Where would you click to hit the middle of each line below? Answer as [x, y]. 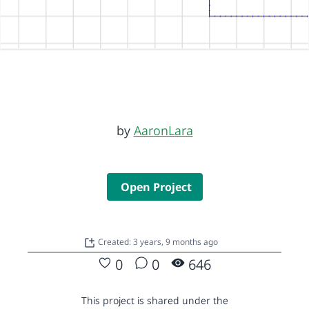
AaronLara [163, 130]
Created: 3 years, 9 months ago [158, 241]
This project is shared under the [154, 300]
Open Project [156, 187]
